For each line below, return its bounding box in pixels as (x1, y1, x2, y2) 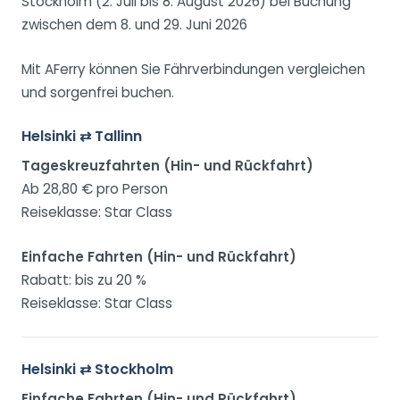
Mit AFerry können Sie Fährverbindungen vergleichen (21, 60, 365, 79)
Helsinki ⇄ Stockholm (21, 359, 173, 380)
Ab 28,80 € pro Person (21, 179, 168, 199)
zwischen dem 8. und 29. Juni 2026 (21, 15, 247, 35)
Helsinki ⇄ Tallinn (21, 126, 142, 147)
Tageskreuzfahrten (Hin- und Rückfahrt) (21, 156, 313, 176)
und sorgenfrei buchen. (21, 83, 174, 103)
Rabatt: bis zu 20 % (21, 271, 146, 290)
